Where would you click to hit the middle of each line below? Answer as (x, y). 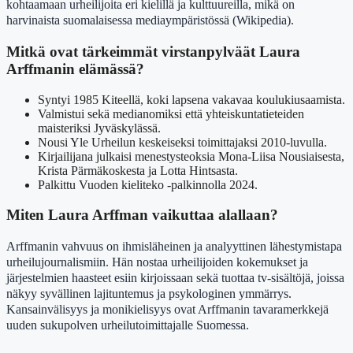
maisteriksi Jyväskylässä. (99, 128)
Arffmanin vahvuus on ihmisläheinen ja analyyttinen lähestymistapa (174, 246)
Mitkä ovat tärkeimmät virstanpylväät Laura (153, 51)
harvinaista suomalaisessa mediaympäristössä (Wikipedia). (150, 20)
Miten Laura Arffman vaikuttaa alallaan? (142, 215)
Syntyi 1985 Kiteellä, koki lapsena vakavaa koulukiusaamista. (191, 99)
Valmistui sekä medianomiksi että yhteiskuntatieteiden (171, 113)
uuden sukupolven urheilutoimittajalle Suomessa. (128, 325)
